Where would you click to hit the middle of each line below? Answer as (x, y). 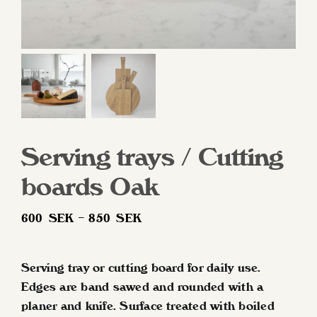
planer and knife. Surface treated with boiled (148, 306)
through (163, 275)
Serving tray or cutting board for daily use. (141, 267)
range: (158, 236)
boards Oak (90, 186)
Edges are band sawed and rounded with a (143, 287)
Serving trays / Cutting (152, 157)
